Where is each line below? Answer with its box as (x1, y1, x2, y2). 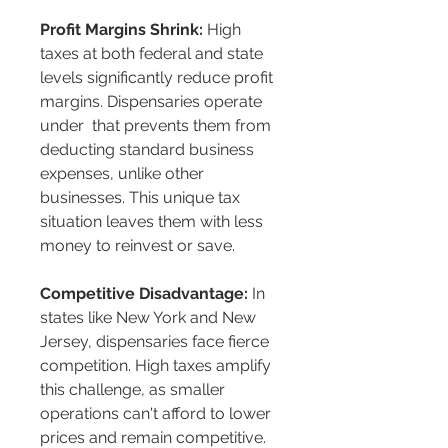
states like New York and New (40, 308, 260, 328)
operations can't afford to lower (40, 404, 275, 424)
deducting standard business (40, 140, 258, 160)
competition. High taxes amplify (40, 356, 275, 376)
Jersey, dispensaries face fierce (40, 332, 273, 352)
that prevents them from (88, 116, 275, 136)
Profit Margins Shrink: (40, 20, 203, 40)
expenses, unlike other (40, 164, 208, 184)
